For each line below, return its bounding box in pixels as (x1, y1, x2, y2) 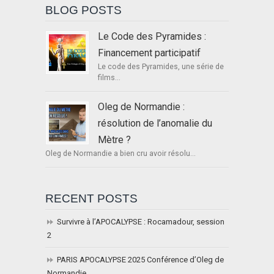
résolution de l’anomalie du (98, 117, 212, 130)
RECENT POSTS (45, 192, 138, 206)
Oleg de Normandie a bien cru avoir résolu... (45, 149, 196, 158)
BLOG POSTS (45, 4, 122, 17)
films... (98, 73, 120, 83)
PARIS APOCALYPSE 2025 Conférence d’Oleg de (57, 255, 224, 265)
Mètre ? (98, 134, 131, 146)
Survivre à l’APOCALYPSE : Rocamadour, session (57, 217, 224, 227)
